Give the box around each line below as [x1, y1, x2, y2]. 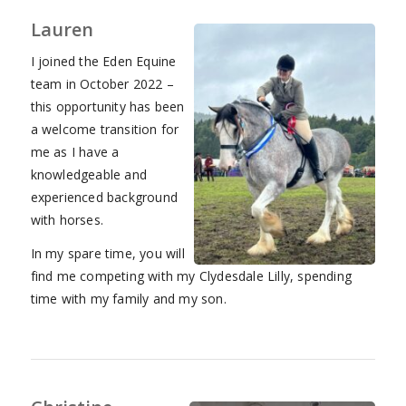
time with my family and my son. [30, 290, 227, 308]
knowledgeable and [30, 166, 147, 184]
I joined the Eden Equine [30, 53, 177, 71]
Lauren [30, 16, 93, 42]
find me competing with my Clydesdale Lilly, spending [30, 267, 352, 285]
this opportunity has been [30, 98, 185, 116]
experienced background [30, 188, 178, 207]
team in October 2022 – [30, 75, 174, 93]
